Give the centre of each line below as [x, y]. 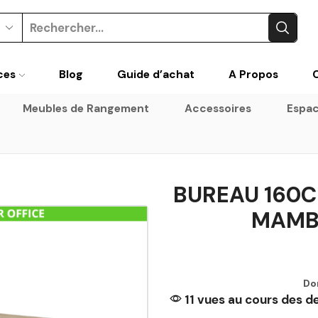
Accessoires [218, 108]
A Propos [253, 74]
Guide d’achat [155, 74]
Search [127, 34]
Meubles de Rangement [86, 108]
